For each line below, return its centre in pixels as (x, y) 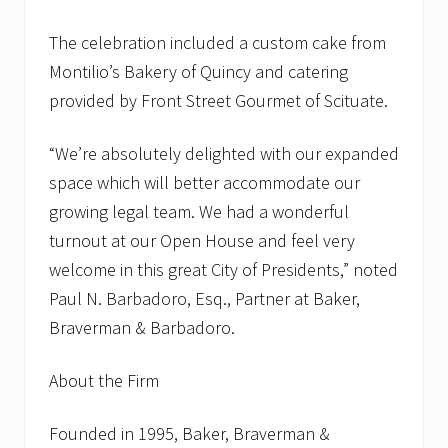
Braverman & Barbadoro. (142, 328)
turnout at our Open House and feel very (202, 241)
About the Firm (104, 381)
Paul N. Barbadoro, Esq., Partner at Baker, (204, 299)
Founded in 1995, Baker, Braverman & (189, 434)
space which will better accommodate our (204, 183)
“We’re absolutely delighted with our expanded (224, 154)
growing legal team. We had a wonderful (199, 212)
